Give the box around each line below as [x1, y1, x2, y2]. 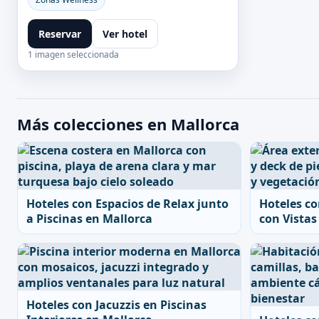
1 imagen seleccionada [28, 48, 119, 61]
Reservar [38, 27, 81, 41]
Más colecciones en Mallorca [17, 113, 239, 135]
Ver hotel [103, 27, 147, 41]
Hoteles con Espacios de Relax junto [26, 196, 229, 211]
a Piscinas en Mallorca [26, 211, 152, 226]
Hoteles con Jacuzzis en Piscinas [26, 297, 206, 313]
